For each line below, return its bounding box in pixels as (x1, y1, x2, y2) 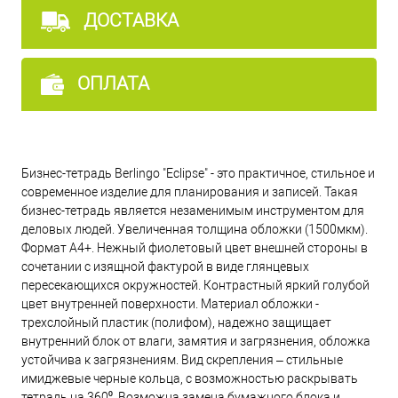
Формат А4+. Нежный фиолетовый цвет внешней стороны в (21, 241, 368, 256)
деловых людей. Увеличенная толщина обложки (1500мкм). (21, 222, 368, 237)
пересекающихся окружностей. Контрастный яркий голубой (21, 278, 370, 293)
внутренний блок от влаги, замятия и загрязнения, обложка (21, 334, 370, 349)
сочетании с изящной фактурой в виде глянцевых (21, 259, 309, 275)
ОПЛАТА (73, 73, 149, 95)
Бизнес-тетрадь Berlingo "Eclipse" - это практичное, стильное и (21, 166, 375, 181)
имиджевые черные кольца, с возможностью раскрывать (21, 371, 358, 386)
